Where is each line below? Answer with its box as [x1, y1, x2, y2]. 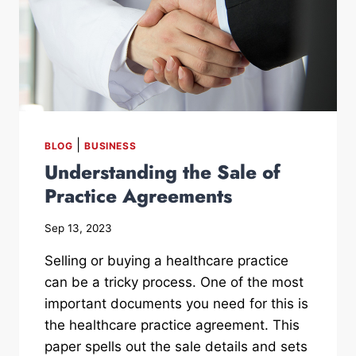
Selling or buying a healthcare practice [44, 252, 288, 269]
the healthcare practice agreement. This [44, 316, 300, 333]
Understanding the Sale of [44, 157, 281, 186]
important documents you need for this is [44, 295, 308, 311]
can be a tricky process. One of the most [44, 273, 304, 290]
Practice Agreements [44, 181, 232, 210]
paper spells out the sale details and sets [44, 338, 308, 354]
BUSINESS [84, 139, 137, 152]
